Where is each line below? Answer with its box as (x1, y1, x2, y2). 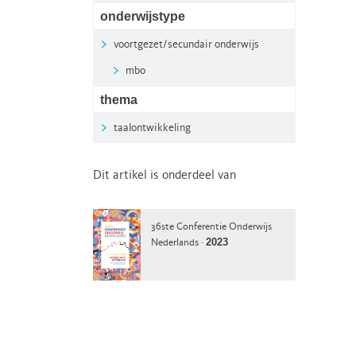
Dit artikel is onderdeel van (93, 169, 236, 182)
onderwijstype (100, 10, 185, 23)
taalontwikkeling (114, 122, 191, 133)
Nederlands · (151, 238, 206, 248)
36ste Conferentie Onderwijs (151, 222, 272, 232)
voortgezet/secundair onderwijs (114, 39, 259, 50)
